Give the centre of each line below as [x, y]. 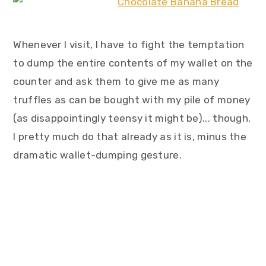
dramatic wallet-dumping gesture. [97, 155]
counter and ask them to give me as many [116, 81]
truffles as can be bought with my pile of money [132, 100]
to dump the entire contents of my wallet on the [133, 63]
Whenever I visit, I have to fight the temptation [129, 45]
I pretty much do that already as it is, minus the [130, 137]
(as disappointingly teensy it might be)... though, [132, 118]
